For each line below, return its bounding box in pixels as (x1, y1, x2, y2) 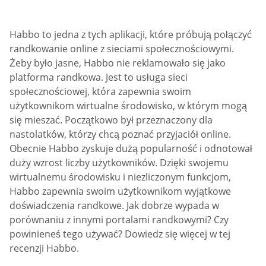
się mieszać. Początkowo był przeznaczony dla (9, 113, 213, 127)
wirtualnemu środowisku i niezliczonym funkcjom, (9, 170, 231, 184)
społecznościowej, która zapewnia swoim (9, 85, 191, 99)
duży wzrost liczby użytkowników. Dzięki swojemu (9, 156, 229, 170)
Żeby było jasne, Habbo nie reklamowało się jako (9, 56, 226, 70)
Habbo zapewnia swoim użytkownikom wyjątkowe (9, 185, 231, 198)
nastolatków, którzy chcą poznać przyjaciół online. (9, 128, 231, 141)
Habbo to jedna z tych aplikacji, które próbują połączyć (9, 28, 252, 42)
